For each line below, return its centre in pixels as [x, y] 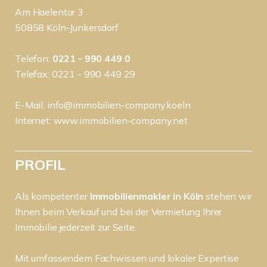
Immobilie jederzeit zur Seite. [76, 227]
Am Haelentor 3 [49, 12]
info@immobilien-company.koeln [119, 105]
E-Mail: [31, 105]
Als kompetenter [52, 196]
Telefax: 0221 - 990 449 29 [75, 74]
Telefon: [34, 58]
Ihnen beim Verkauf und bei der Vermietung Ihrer [119, 212]
